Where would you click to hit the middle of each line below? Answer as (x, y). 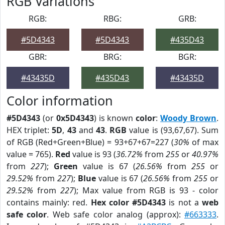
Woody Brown (189, 118)
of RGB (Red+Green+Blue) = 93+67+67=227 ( (90, 142)
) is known (115, 118)
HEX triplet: (29, 130)
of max (204, 142)
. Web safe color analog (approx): (116, 214)
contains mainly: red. (49, 202)
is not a (184, 202)
